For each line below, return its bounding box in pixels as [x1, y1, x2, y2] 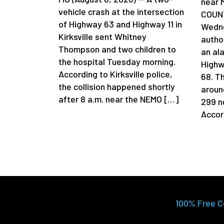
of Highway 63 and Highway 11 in [58, 18, 182, 30]
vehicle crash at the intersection [58, 6, 184, 17]
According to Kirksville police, [58, 68, 172, 80]
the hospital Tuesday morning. [58, 56, 175, 67]
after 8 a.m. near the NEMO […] [58, 93, 178, 105]
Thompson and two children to [58, 43, 176, 55]
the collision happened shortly [58, 81, 175, 92]
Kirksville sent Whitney [58, 31, 146, 42]
